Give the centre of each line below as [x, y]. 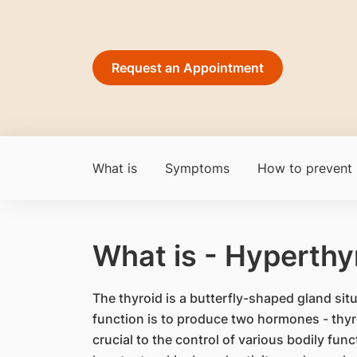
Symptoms [197, 168]
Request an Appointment [187, 68]
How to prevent [304, 168]
